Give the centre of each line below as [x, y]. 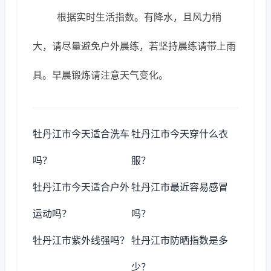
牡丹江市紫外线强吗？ [81, 240]
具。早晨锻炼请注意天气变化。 [100, 75]
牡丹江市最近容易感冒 [180, 187]
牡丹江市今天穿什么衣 [180, 134]
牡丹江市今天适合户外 [81, 187]
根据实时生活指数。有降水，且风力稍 [139, 17]
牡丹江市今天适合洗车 [81, 134]
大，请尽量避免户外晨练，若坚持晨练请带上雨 [134, 46]
